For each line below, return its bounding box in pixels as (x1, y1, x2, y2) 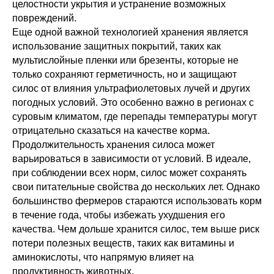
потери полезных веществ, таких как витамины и (12, 238, 234, 248)
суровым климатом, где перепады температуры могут (12, 111, 257, 122)
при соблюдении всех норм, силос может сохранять (12, 168, 246, 178)
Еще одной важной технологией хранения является (12, 27, 248, 37)
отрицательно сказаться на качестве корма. (12, 125, 210, 136)
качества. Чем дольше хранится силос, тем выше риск (12, 224, 259, 234)
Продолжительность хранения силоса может (12, 139, 215, 150)
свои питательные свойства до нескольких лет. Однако (12, 182, 260, 192)
